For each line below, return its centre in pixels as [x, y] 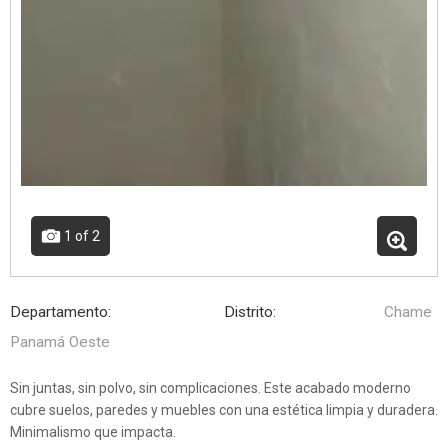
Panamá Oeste [60, 341]
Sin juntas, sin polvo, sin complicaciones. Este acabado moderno [210, 387]
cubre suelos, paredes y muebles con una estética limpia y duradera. [224, 409]
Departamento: [60, 311]
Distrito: [250, 311]
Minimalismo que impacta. [93, 431]
